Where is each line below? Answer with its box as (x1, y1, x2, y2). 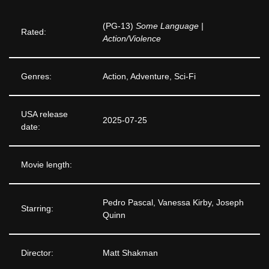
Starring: (21, 204, 53, 213)
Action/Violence (103, 34, 161, 43)
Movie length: (21, 160, 72, 169)
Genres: (21, 71, 52, 81)
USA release (21, 109, 68, 119)
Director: (21, 248, 53, 258)
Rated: (21, 27, 46, 37)
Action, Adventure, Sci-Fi (103, 71, 196, 81)
